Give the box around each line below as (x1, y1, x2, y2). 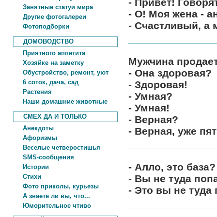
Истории (13, 163, 49, 170)
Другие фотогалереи (13, 13, 86, 20)
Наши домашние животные (13, 98, 108, 105)
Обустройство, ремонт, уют (13, 69, 108, 76)
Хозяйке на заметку (13, 59, 84, 66)
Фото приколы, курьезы (13, 183, 99, 190)
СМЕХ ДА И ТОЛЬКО (14, 113, 87, 120)
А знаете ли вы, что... (13, 192, 90, 200)
